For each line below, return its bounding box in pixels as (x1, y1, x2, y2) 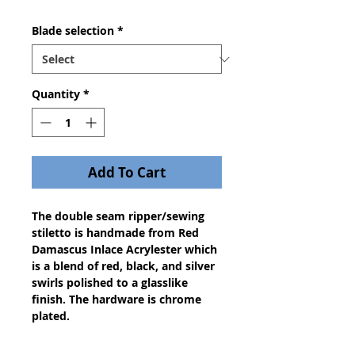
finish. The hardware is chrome (32, 292, 201, 307)
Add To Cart (88, 163, 166, 181)
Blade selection (32, 23, 114, 38)
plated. (32, 308, 70, 323)
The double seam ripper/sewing (32, 208, 204, 223)
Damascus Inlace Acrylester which (32, 242, 217, 257)
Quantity (32, 86, 80, 101)
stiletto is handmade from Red (32, 225, 199, 240)
